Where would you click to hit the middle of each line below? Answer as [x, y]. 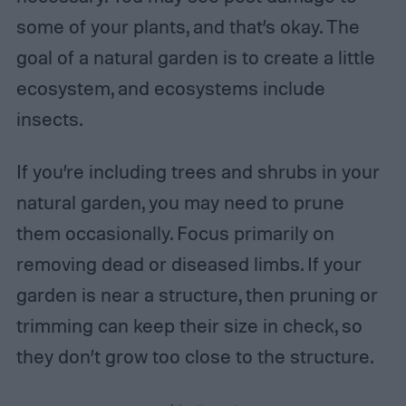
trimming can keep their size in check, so [189, 325]
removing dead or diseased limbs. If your [188, 263]
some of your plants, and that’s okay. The [188, 26]
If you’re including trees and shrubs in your [198, 171]
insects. [49, 118]
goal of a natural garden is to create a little [195, 57]
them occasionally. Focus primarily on [175, 232]
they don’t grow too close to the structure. [194, 356]
